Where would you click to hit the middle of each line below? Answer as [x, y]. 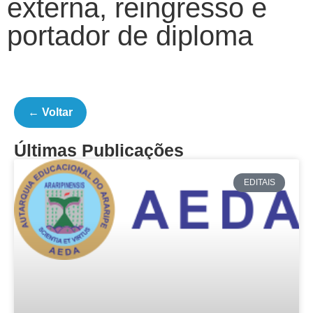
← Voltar [50, 112]
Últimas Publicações [99, 151]
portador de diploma [130, 35]
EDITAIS [259, 183]
